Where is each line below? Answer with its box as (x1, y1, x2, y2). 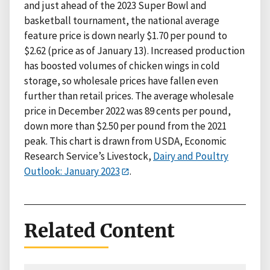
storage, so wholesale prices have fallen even (24, 74, 218, 87)
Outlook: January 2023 (24, 164, 120, 178)
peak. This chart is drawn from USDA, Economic (24, 134, 227, 148)
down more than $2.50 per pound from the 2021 (24, 119, 227, 133)
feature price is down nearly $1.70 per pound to (24, 28, 227, 42)
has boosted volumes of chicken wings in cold (24, 58, 220, 72)
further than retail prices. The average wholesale (24, 89, 234, 102)
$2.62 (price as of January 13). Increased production (24, 43, 245, 57)
